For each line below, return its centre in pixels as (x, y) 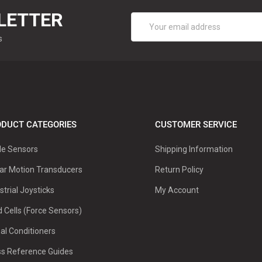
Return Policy (179, 170)
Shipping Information (194, 149)
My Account (177, 190)
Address (146, 31)
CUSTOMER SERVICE (196, 125)
